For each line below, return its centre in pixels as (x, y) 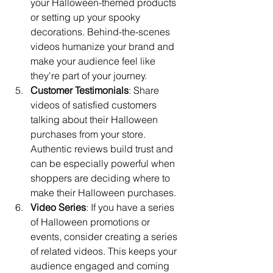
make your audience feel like (94, 61)
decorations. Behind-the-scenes (101, 32)
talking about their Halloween (95, 120)
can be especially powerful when (104, 164)
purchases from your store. (89, 134)
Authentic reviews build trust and (103, 149)
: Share (145, 90)
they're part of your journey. (89, 76)
